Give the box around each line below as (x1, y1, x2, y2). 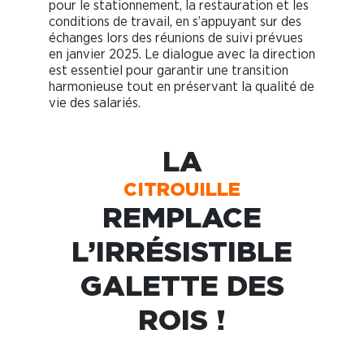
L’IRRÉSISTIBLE (71, 234, 292, 266)
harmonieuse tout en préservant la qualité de (49, 79, 314, 93)
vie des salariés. (49, 95, 141, 110)
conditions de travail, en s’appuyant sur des (49, 14, 301, 28)
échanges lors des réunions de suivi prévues (49, 30, 303, 45)
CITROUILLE (123, 178, 240, 199)
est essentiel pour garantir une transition (49, 63, 288, 77)
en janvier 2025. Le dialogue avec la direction (49, 46, 315, 61)
